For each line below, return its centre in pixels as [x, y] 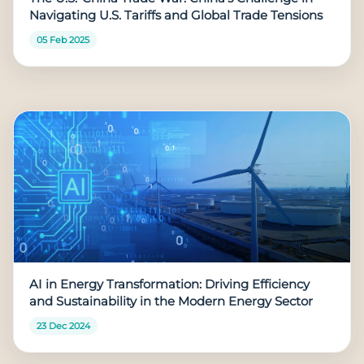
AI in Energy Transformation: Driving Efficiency [170, 285]
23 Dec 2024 [63, 326]
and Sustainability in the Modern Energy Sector [171, 302]
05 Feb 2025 [63, 39]
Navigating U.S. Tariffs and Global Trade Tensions [176, 15]
